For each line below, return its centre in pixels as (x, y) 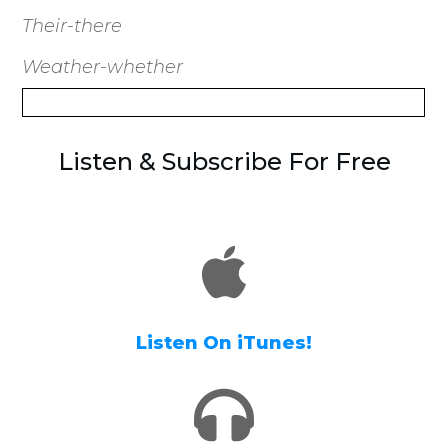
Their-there (72, 25)
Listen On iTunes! (224, 342)
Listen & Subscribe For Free (224, 161)
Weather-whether (103, 66)
